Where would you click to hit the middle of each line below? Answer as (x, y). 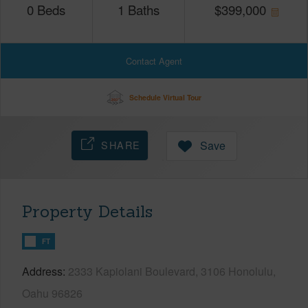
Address (42, 271)
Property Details (87, 211)
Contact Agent (154, 60)
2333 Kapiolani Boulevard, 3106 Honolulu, (172, 271)
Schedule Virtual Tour (165, 97)
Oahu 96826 (52, 293)
